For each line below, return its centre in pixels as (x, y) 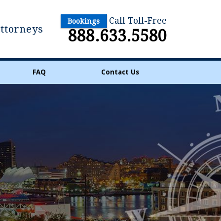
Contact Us (120, 72)
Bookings (84, 21)
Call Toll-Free (138, 21)
